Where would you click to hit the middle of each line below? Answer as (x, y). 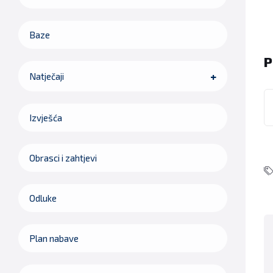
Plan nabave (54, 239)
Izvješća (46, 118)
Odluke (43, 198)
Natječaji (47, 76)
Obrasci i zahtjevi (63, 158)
